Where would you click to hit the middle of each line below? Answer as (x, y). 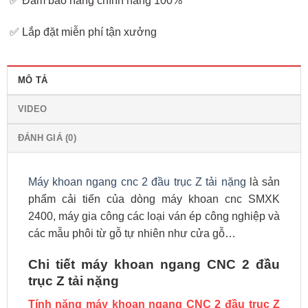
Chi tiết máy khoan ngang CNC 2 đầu (154, 264)
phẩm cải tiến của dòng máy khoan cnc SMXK (154, 199)
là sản (263, 181)
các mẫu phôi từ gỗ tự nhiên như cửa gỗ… (132, 233)
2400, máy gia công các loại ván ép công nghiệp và (154, 216)
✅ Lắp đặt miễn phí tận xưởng (84, 32)
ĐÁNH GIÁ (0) (47, 137)
